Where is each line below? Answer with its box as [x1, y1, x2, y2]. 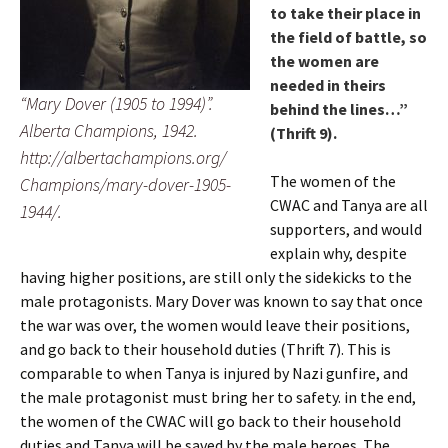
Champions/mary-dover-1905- [20, 173, 231, 196]
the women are [270, 51, 379, 71]
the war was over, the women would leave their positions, [20, 315, 410, 335]
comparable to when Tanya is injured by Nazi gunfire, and [20, 363, 408, 383]
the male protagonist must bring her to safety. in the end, [20, 387, 416, 407]
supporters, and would [270, 219, 422, 239]
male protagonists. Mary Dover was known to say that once [20, 291, 423, 311]
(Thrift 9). [270, 123, 337, 143]
